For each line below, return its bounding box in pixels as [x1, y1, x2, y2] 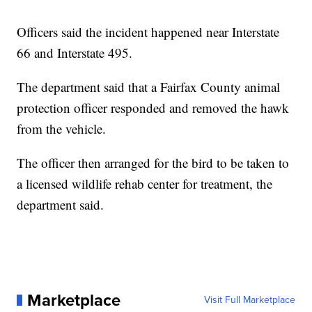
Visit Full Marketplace [203, 292, 295, 307]
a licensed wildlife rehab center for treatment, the [17, 174, 273, 192]
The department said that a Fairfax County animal [17, 77, 281, 95]
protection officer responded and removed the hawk [17, 98, 290, 116]
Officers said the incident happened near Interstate [17, 22, 280, 40]
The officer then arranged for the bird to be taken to [17, 153, 290, 171]
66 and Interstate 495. [17, 43, 133, 61]
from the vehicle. [17, 119, 107, 137]
